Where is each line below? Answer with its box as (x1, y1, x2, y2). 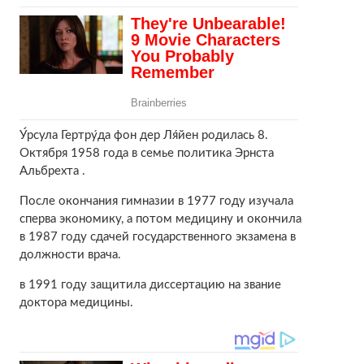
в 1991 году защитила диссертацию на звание (19, 279, 281, 292)
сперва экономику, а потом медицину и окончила (19, 213, 301, 226)
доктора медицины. (19, 297, 133, 310)
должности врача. (19, 249, 121, 262)
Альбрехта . (19, 165, 85, 178)
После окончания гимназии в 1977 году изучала (19, 195, 293, 208)
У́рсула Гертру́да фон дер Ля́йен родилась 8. (19, 129, 268, 142)
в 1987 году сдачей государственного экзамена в (19, 231, 296, 244)
